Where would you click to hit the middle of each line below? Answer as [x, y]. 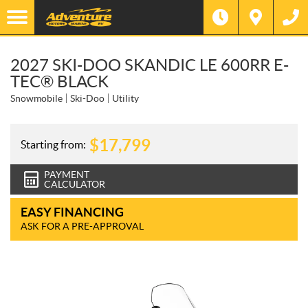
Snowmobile [36, 98]
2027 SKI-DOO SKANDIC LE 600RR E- [150, 65]
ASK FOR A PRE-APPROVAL [82, 226]
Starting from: [53, 144]
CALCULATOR [75, 184]
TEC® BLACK [59, 81]
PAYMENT [67, 175]
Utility [125, 98]
